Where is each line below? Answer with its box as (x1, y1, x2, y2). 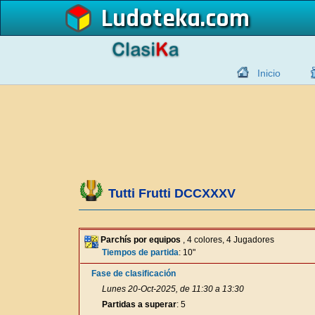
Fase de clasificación (91, 269, 176, 278)
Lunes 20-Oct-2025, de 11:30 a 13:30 (102, 284, 244, 294)
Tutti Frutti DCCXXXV (108, 186, 236, 200)
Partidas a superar (102, 300, 176, 309)
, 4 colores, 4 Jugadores (181, 235, 274, 245)
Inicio (257, 67, 281, 79)
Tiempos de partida (102, 247, 179, 257)
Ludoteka (101, 2, 200, 34)
